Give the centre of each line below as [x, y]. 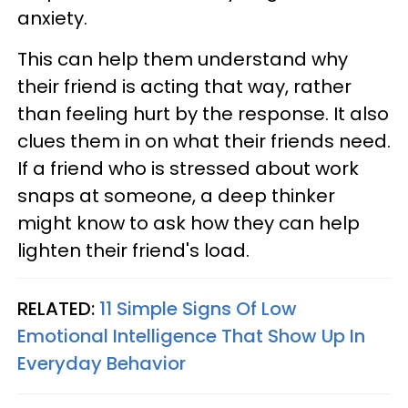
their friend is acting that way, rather [184, 87]
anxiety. [52, 18]
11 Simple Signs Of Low [198, 309]
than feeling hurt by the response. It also [203, 114]
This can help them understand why [183, 59]
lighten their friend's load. [133, 250]
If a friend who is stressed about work [188, 168]
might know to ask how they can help [189, 223]
